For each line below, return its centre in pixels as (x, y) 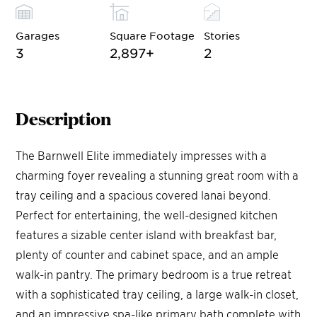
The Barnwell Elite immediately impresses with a (142, 155)
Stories (222, 35)
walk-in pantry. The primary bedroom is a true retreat (154, 273)
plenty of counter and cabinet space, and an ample (148, 254)
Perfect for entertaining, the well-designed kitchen (147, 214)
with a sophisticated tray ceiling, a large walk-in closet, (157, 293)
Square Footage (152, 35)
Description (64, 117)
